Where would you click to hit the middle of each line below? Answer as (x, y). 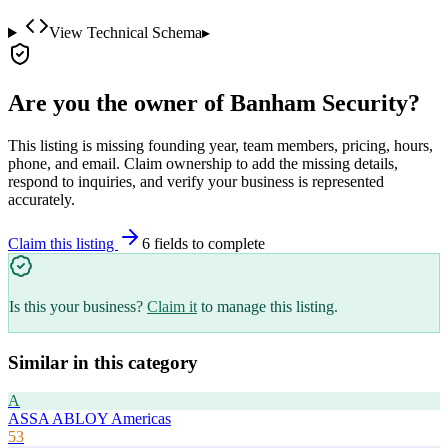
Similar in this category (103, 362)
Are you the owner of (119, 102)
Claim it (172, 306)
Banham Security (319, 102)
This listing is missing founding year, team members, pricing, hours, (220, 145)
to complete (226, 243)
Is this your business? (76, 306)
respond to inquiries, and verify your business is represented (196, 181)
